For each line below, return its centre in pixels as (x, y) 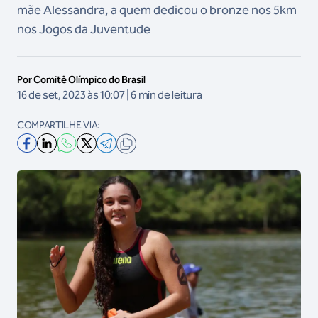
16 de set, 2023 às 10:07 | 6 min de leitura (110, 95)
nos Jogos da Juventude (84, 29)
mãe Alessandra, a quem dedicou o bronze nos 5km (157, 10)
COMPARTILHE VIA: (59, 125)
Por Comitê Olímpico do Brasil (81, 80)
